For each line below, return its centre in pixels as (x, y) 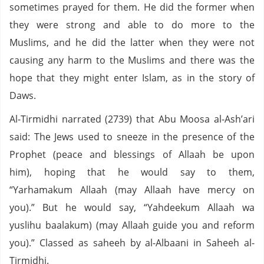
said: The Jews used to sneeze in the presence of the (132, 137)
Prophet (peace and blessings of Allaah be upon (132, 154)
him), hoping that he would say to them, (132, 172)
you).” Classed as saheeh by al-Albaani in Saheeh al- (132, 243)
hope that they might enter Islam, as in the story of (132, 78)
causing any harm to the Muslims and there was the (132, 60)
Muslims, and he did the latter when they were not (132, 42)
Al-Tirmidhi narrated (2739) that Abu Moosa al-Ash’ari (132, 119)
